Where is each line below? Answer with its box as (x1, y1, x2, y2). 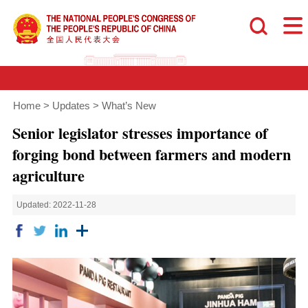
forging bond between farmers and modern (12, 142, 291, 166)
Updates (52, 100, 90, 112)
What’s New (101, 100, 156, 112)
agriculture (12, 164, 85, 187)
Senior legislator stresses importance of (12, 121, 267, 144)
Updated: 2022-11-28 (16, 200, 97, 210)
